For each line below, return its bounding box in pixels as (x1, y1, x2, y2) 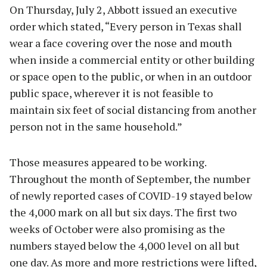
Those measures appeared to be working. (10, 155, 206, 170)
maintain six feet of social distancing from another (10, 103, 256, 117)
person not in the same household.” (10, 119, 182, 134)
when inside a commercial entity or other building (10, 52, 254, 67)
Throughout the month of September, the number (10, 172, 250, 187)
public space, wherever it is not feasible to (10, 86, 213, 101)
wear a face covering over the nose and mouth (10, 36, 232, 51)
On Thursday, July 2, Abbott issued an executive (10, 2, 237, 17)
